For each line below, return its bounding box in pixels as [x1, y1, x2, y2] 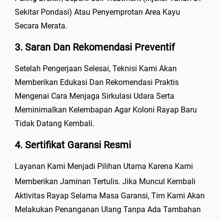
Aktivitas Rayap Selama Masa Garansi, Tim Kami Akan [15, 191, 205, 200]
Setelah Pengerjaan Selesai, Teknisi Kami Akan [15, 64, 177, 74]
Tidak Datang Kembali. [15, 119, 94, 129]
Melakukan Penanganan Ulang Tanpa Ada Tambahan [15, 204, 201, 214]
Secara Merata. [15, 21, 67, 31]
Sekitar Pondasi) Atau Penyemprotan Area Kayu [15, 7, 180, 17]
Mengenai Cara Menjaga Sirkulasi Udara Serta [15, 91, 174, 101]
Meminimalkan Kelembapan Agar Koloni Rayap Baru [15, 105, 197, 115]
